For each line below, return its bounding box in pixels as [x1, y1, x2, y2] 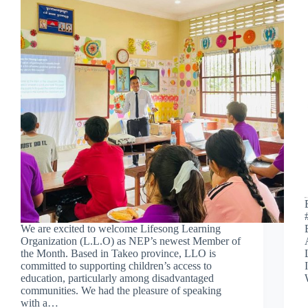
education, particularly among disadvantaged [21, 272, 214, 284]
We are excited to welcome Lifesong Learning [21, 222, 221, 234]
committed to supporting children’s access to [21, 259, 212, 272]
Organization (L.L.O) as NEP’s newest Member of [21, 234, 241, 247]
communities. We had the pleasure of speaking [21, 284, 221, 296]
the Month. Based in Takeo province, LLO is [21, 247, 216, 259]
